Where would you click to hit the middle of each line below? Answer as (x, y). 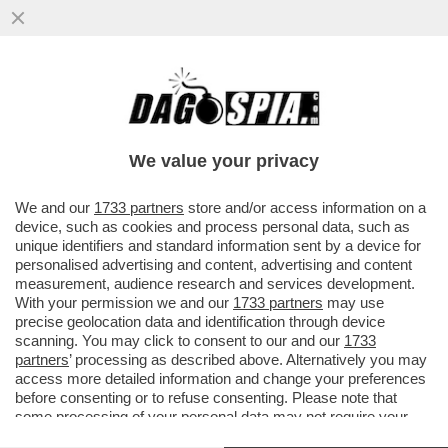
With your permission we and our (124, 302)
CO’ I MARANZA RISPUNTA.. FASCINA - (196, 100)
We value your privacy (224, 161)
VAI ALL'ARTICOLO (111, 182)
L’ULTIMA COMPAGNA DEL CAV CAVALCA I (216, 121)
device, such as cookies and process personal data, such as (212, 226)
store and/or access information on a (305, 207)
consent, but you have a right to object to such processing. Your (221, 435)
